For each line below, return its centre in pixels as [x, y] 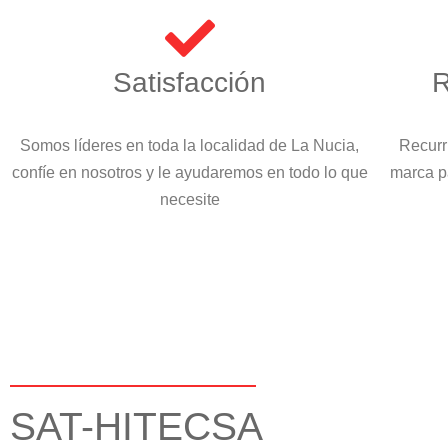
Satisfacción [190, 82]
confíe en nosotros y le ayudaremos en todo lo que [189, 172]
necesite [189, 199]
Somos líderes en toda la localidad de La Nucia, [190, 145]
